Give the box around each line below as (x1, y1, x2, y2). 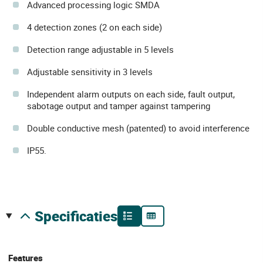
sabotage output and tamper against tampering (27, 99, 210, 112)
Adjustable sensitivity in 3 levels (27, 65, 153, 77)
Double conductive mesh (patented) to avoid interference (27, 122, 249, 134)
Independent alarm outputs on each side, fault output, (27, 87, 235, 100)
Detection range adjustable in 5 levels (27, 43, 174, 55)
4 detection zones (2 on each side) (27, 21, 162, 33)
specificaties (43, 206, 117, 225)
